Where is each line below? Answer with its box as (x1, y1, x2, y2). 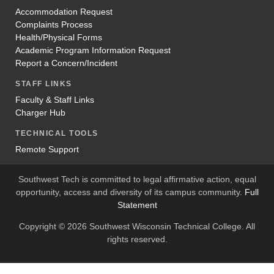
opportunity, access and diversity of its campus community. (15, 187, 245, 197)
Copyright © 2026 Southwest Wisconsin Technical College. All (19, 221, 255, 231)
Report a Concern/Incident (15, 57, 117, 68)
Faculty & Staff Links (15, 94, 94, 105)
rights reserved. (106, 234, 168, 244)
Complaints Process (15, 19, 92, 29)
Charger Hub (15, 107, 65, 117)
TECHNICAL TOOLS (15, 128, 98, 138)
